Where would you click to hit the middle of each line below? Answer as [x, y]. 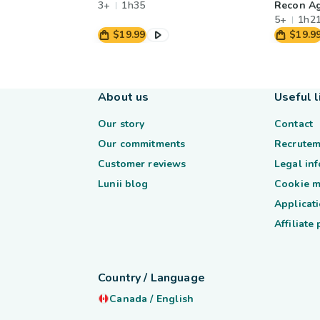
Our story [121, 124]
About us [124, 97]
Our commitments [142, 144]
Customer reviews [142, 164]
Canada [129, 299]
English [175, 299]
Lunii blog [123, 184]
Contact [293, 124]
